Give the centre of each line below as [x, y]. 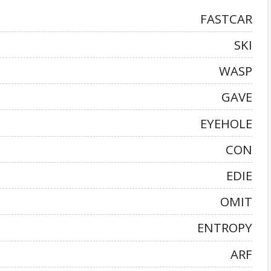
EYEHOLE [226, 123]
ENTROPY [225, 228]
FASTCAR [226, 18]
